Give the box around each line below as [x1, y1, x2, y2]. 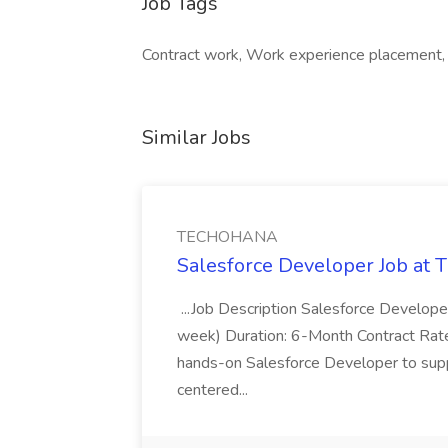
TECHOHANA [177, 226, 278, 248]
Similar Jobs [142, 124, 251, 151]
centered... [177, 379, 252, 401]
